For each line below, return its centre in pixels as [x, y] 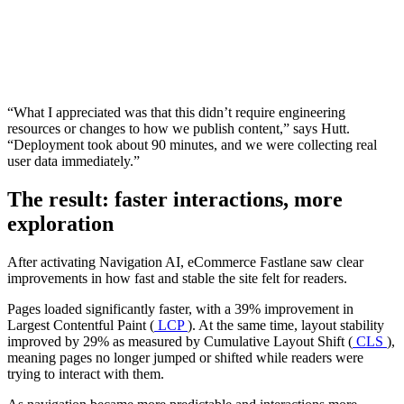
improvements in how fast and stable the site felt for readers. [177, 278]
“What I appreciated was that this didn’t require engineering [176, 113]
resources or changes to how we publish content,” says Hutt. [179, 129]
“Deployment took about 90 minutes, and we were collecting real [192, 145]
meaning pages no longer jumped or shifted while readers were [185, 357]
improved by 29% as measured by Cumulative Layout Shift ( [180, 341]
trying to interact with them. [86, 373]
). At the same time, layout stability [286, 325]
